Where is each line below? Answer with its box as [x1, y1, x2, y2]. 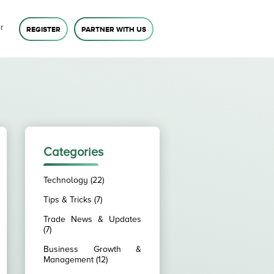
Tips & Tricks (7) [43, 194, 102, 205]
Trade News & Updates [43, 214, 141, 224]
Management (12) [43, 254, 108, 265]
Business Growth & [43, 244, 141, 254]
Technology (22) [43, 175, 104, 185]
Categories [43, 145, 103, 160]
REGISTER [26, 24, 61, 34]
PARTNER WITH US [81, 24, 146, 34]
